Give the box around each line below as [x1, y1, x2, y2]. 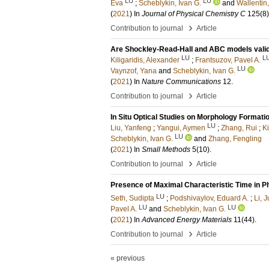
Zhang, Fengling [208, 134, 262, 143]
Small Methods [142, 145, 190, 154]
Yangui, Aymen [157, 123, 205, 132]
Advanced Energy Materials [142, 216, 232, 225]
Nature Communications [142, 77, 221, 86]
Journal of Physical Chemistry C [142, 9, 246, 18]
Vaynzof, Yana [110, 66, 157, 75]
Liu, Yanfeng [110, 123, 151, 132]
